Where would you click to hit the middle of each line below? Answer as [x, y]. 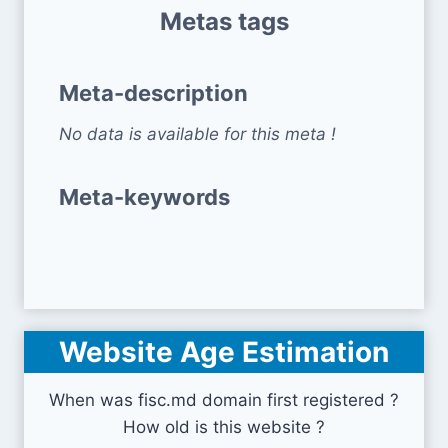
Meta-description [153, 93]
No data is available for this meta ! [197, 134]
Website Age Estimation [224, 352]
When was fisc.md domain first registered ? [224, 400]
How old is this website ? [224, 427]
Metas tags [224, 22]
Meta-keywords [144, 197]
